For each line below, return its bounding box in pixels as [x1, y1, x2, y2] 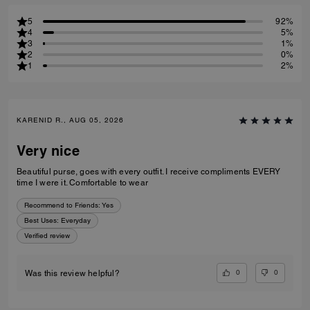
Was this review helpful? [25, 268, 120, 278]
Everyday [61, 216, 91, 226]
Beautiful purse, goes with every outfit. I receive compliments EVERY [17, 167, 281, 177]
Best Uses [24, 216, 57, 226]
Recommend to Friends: [24, 201, 100, 210]
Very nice [17, 143, 80, 160]
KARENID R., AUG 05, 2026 [17, 116, 124, 125]
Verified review [24, 231, 70, 241]
